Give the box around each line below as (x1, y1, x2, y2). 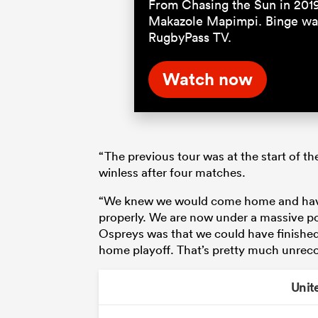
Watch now (163, 68, 253, 90)
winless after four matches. (99, 164, 246, 180)
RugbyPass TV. (148, 28, 231, 45)
